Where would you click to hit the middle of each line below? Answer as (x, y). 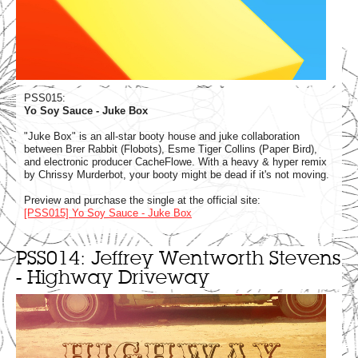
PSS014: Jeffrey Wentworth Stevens (178, 258)
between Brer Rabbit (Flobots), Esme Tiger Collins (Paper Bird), (171, 149)
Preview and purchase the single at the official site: (142, 201)
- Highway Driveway (113, 277)
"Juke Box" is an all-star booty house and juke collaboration (162, 137)
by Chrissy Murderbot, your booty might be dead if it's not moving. (177, 175)
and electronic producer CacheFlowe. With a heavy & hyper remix (175, 162)
